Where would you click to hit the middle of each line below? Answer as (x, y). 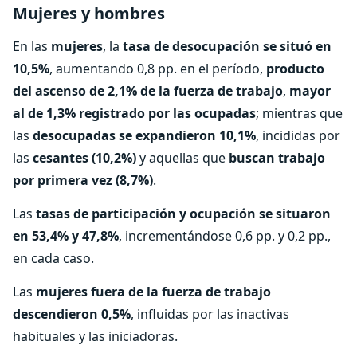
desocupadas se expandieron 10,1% (144, 135)
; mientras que (299, 113)
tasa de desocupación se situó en (227, 46)
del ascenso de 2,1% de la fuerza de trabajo (148, 91)
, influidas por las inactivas (210, 314)
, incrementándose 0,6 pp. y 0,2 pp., (225, 236)
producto (295, 69)
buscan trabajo (277, 158)
